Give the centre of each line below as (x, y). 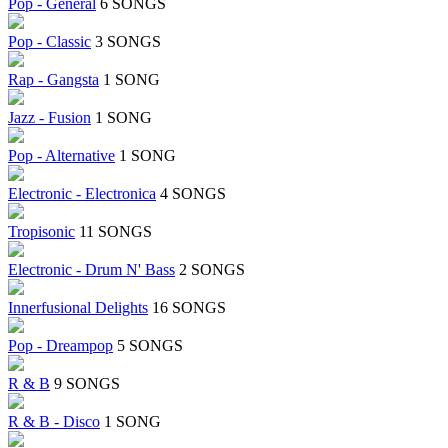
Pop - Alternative (61, 156)
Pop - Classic (49, 42)
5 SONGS (150, 346)
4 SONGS (193, 194)
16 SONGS (189, 308)
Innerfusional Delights (78, 308)
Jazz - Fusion (49, 118)
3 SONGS (128, 42)
